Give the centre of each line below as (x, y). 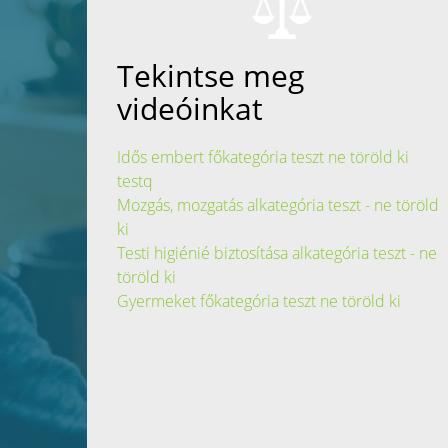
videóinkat (190, 108)
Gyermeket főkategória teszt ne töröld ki (259, 300)
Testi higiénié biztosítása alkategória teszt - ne (277, 252)
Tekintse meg (210, 75)
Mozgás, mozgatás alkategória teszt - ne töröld (278, 204)
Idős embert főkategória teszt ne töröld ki (263, 156)
